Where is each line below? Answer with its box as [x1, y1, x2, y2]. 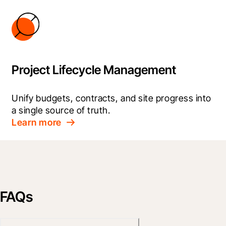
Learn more [12, 117, 62, 128]
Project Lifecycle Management [12, 62, 176, 77]
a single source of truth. [12, 104, 110, 116]
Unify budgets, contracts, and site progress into [12, 92, 211, 103]
